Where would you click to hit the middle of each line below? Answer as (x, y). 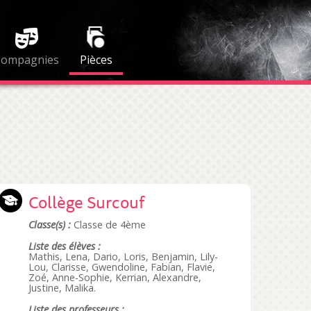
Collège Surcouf (87, 202)
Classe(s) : (50, 225)
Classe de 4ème (109, 225)
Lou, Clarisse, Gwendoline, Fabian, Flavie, (122, 267)
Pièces (96, 60)
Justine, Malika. (62, 288)
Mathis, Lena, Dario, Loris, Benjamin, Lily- (124, 257)
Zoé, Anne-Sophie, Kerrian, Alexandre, (115, 277)
